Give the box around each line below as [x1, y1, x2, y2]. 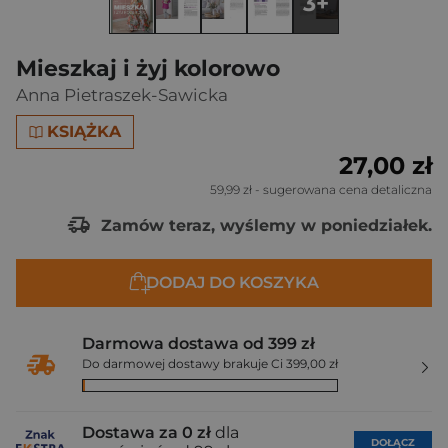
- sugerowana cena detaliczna [252, 182, 432, 197]
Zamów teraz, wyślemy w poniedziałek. [96, 215, 432, 235]
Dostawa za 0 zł [82, 423, 211, 442]
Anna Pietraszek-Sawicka [16, 85, 228, 105]
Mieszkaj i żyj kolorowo [16, 55, 280, 82]
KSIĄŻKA [47, 122, 122, 141]
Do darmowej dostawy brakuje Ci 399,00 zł [82, 356, 338, 371]
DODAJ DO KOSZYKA [145, 273, 319, 292]
